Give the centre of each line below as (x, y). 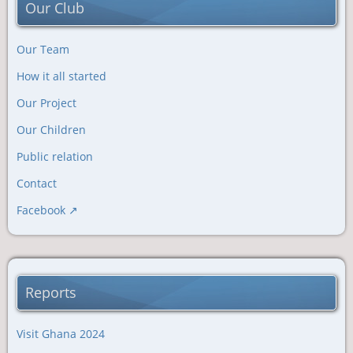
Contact (37, 183)
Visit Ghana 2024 (61, 334)
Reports (51, 292)
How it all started (61, 76)
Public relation (55, 156)
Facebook (41, 210)
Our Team (43, 49)
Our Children (51, 130)
